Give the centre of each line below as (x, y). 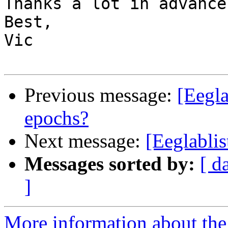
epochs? (56, 118)
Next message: (85, 141)
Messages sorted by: (110, 164)
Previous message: (101, 95)
